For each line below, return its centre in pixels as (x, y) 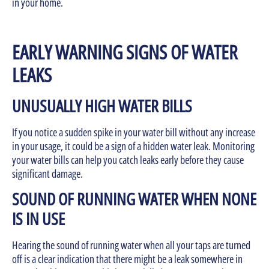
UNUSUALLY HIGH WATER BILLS (102, 105)
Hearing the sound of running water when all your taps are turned (131, 245)
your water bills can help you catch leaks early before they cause (128, 159)
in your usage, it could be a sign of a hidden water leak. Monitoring (133, 146)
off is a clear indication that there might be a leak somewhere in (127, 258)
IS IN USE (38, 218)
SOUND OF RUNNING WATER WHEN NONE (134, 198)
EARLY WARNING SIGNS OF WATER (125, 52)
